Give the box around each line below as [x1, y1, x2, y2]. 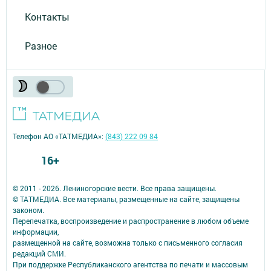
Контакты [25, 10, 70, 23]
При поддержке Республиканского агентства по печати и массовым [13, 260, 248, 270]
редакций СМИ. [13, 249, 66, 259]
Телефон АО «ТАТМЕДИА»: [13, 131, 105, 142]
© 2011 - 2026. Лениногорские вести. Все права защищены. [13, 183, 217, 194]
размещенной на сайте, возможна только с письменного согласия [13, 238, 243, 248]
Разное [25, 39, 57, 52]
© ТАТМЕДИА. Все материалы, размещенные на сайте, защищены [13, 194, 240, 204]
